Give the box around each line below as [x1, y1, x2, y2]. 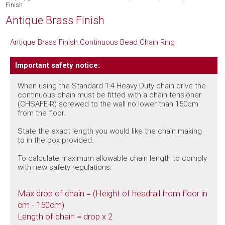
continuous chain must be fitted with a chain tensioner [17, 90, 201, 99]
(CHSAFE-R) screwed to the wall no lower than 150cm [17, 99, 198, 108]
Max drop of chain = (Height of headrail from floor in [17, 188, 207, 198]
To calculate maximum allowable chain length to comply [17, 154, 207, 163]
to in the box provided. [17, 136, 94, 145]
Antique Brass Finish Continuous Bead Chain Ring [10, 37, 175, 47]
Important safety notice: [15, 61, 100, 70]
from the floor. [17, 108, 66, 118]
